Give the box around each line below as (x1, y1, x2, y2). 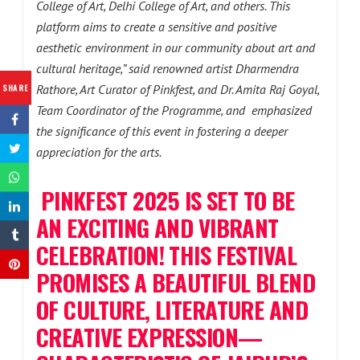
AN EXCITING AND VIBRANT (36, 210, 279, 244)
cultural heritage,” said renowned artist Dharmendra (36, 60, 299, 76)
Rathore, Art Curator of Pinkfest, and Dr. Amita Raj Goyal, (36, 81, 319, 97)
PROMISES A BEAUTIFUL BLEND (36, 264, 315, 299)
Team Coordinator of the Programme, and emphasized (36, 102, 312, 118)
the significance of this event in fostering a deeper (36, 123, 288, 139)
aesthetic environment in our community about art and (36, 39, 315, 55)
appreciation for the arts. (36, 144, 162, 160)
